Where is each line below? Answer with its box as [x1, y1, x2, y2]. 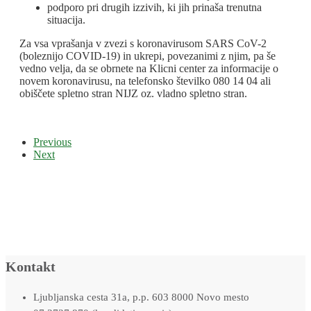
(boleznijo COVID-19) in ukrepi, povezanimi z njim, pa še [19, 50, 276, 62]
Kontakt [6, 259, 56, 275]
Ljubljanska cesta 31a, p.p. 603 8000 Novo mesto [33, 292, 249, 303]
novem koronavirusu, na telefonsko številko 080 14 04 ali [19, 75, 271, 87]
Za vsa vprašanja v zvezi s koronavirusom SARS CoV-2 [19, 37, 267, 50]
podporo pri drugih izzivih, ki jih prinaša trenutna [47, 1, 262, 14]
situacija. [47, 14, 85, 26]
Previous [33, 136, 72, 149]
